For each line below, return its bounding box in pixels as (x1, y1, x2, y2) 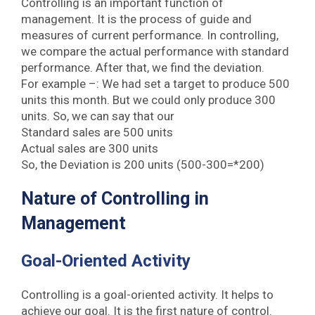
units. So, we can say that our (21, 109, 174, 123)
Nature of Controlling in (21, 188, 209, 209)
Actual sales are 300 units (21, 141, 158, 155)
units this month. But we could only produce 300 (21, 93, 276, 107)
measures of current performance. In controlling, (21, 28, 278, 42)
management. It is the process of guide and (21, 12, 252, 26)
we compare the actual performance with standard (21, 44, 289, 58)
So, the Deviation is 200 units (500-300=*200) (21, 157, 264, 172)
